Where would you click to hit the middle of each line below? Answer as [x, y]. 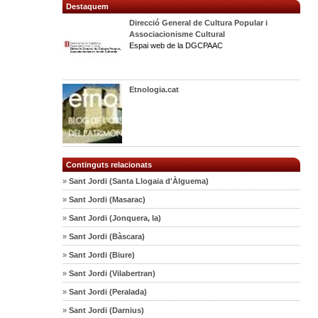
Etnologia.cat [154, 89]
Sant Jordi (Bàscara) [106, 236]
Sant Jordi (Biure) [101, 254]
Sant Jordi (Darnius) [106, 310]
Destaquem [88, 6]
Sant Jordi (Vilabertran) [111, 273]
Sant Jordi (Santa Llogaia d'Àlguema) [138, 181]
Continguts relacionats [109, 164]
